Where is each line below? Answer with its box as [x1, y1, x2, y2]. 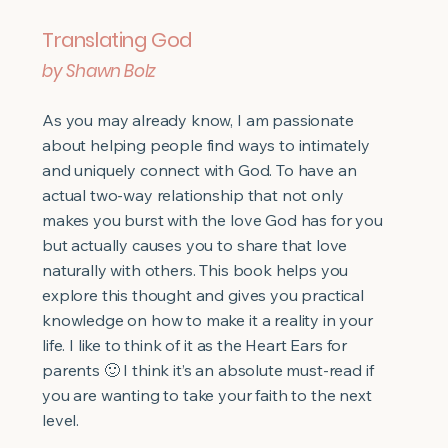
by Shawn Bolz [42, 59, 156, 83]
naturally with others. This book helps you [42, 260, 349, 280]
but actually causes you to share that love [42, 235, 348, 255]
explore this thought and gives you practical [42, 285, 364, 305]
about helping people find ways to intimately [42, 135, 370, 155]
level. [42, 410, 80, 430]
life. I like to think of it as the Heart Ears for [42, 335, 348, 355]
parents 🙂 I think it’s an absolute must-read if [42, 360, 374, 380]
